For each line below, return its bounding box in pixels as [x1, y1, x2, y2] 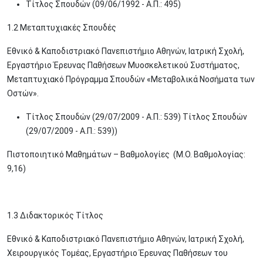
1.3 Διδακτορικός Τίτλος [7, 211, 103, 220]
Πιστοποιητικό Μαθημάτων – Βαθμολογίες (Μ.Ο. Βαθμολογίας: [7, 150, 245, 159]
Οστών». [7, 89, 39, 98]
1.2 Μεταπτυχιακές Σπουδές [7, 23, 116, 32]
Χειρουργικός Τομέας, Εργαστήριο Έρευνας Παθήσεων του [7, 248, 228, 258]
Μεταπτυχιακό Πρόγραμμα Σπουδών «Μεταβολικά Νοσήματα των [7, 75, 255, 84]
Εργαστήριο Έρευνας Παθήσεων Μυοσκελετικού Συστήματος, [7, 60, 240, 70]
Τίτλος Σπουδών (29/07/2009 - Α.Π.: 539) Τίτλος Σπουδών [26, 112, 247, 122]
